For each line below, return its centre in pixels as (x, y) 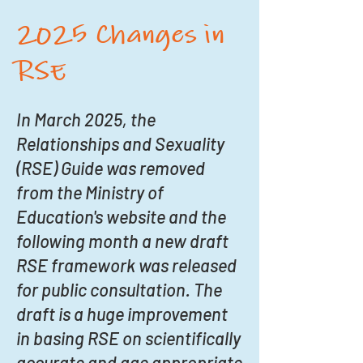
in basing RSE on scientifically (128, 338)
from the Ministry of (90, 192)
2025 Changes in (120, 34)
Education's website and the (121, 216)
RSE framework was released (126, 265)
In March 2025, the (86, 119)
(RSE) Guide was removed (111, 168)
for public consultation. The (119, 289)
